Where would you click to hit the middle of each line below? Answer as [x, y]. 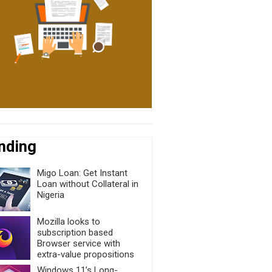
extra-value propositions [85, 254]
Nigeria [50, 195]
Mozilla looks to [68, 221]
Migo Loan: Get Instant [82, 173]
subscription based [75, 232]
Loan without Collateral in [87, 184]
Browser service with [78, 243]
